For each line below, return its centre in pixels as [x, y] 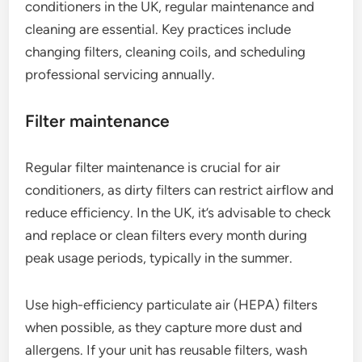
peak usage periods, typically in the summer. [159, 257]
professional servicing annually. [120, 74]
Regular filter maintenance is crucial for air [153, 167]
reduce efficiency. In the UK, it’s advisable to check [178, 212]
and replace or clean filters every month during [166, 235]
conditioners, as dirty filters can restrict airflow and [180, 189]
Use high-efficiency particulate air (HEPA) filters [172, 304]
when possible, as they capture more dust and [164, 327]
